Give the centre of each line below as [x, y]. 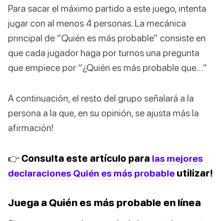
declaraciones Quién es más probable [91, 173]
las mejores [177, 158]
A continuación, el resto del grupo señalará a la [101, 98]
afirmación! [31, 128]
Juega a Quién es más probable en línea [104, 203]
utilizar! [194, 173]
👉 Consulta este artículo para [80, 158]
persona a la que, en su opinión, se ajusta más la [103, 113]
